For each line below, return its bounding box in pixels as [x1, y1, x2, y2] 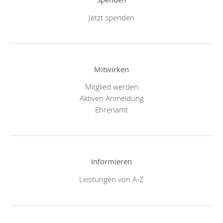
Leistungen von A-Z [79, 174, 144, 184]
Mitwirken [94, 64, 129, 74]
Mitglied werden [85, 82, 138, 92]
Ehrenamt [95, 105, 128, 115]
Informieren [91, 156, 132, 167]
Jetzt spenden [89, 12, 134, 22]
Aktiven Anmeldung [79, 93, 144, 104]
